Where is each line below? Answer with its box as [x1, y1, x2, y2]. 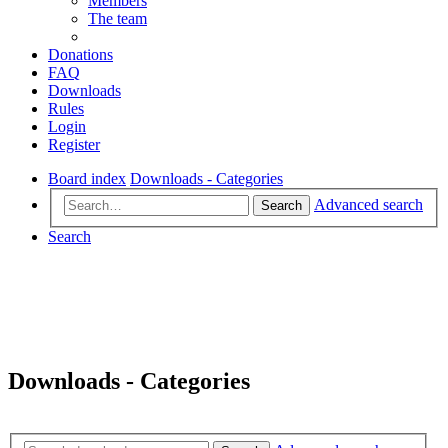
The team [88, 9, 147, 27]
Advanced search [314, 196, 423, 214]
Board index [48, 169, 126, 187]
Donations [48, 45, 113, 63]
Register [48, 135, 100, 153]
